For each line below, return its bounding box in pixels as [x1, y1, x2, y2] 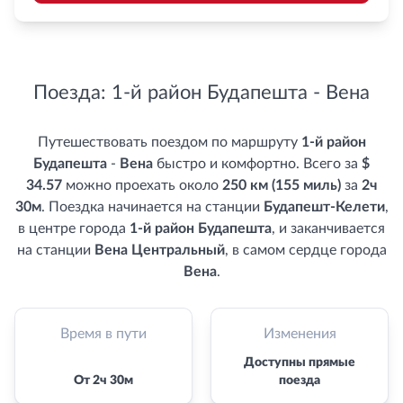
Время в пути [60, 327, 147, 341]
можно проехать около [62, 178, 222, 193]
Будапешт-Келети [263, 200, 385, 214]
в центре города [18, 221, 130, 236]
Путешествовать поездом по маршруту [37, 135, 301, 149]
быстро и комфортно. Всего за [153, 157, 362, 171]
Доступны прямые [244, 356, 355, 369]
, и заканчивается [272, 221, 385, 236]
